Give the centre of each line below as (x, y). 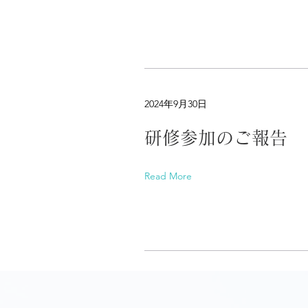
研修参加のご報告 (216, 137)
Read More (168, 176)
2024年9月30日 (176, 104)
